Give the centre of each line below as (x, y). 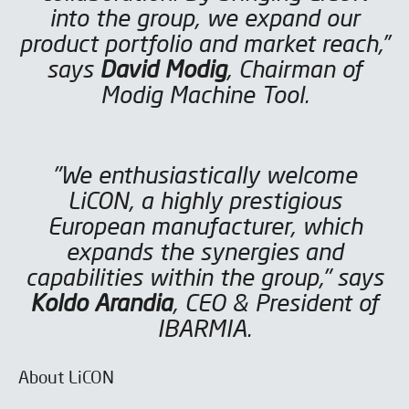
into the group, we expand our (204, 21)
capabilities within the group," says (204, 280)
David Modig (163, 72)
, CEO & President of (276, 305)
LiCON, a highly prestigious (204, 203)
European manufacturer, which (204, 229)
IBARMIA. (204, 331)
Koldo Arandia (101, 305)
